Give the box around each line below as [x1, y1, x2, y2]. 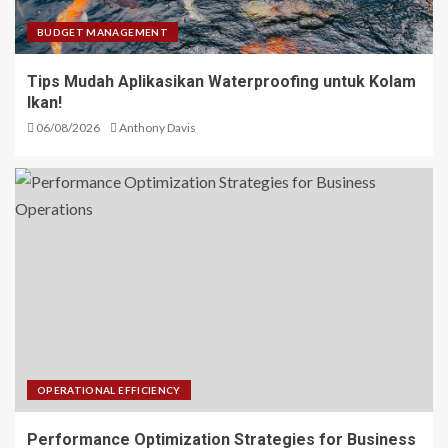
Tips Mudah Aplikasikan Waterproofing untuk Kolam [27, 72, 416, 92]
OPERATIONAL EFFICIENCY [37, 384, 181, 397]
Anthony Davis [119, 120, 196, 136]
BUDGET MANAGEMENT [37, 26, 168, 39]
